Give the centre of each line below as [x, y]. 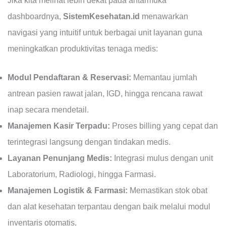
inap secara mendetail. [48, 110]
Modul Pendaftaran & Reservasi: [69, 78]
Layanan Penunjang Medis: [60, 158]
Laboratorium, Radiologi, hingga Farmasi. [81, 175]
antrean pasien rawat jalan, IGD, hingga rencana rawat [105, 94]
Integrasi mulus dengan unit [162, 158]
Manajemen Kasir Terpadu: [59, 126]
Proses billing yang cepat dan [164, 126]
